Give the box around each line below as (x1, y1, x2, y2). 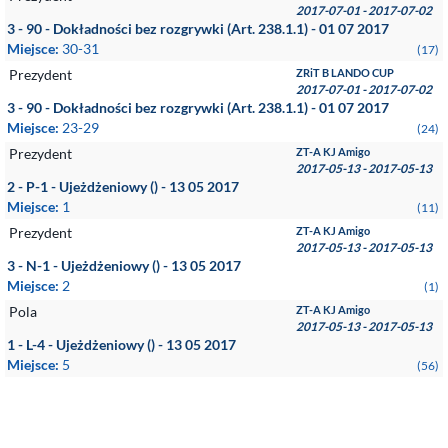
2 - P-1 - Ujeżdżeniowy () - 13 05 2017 (7, 178, 239, 195)
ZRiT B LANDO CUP (296, 66, 395, 79)
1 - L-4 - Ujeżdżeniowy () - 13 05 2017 (7, 336, 236, 353)
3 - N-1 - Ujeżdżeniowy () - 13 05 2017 (7, 257, 241, 274)
